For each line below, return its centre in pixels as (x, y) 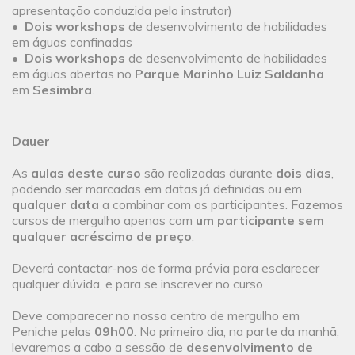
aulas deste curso (86, 173)
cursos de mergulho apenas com (104, 221)
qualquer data (55, 205)
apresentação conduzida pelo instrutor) (122, 11)
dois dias (303, 173)
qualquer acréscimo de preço (102, 237)
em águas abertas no (73, 74)
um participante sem (260, 221)
